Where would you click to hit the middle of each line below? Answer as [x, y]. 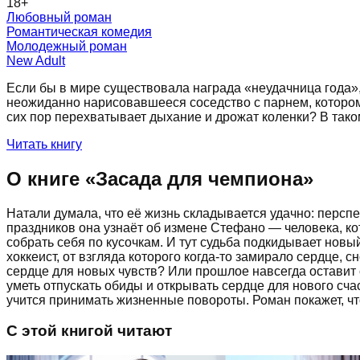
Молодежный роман [67, 46]
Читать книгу [44, 144]
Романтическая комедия [79, 31]
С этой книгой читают [89, 331]
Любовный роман [59, 17]
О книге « [51, 178]
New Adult [36, 60]
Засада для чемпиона [199, 178]
